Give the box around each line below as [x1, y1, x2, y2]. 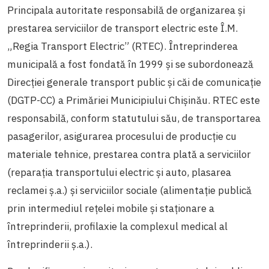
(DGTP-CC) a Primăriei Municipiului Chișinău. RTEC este [7, 93, 260, 107]
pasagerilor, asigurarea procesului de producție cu [7, 129, 237, 143]
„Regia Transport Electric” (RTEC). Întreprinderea [7, 39, 238, 53]
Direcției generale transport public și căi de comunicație [7, 75, 261, 89]
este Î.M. [196, 21, 238, 35]
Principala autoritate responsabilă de [7, 3, 180, 17]
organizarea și [180, 3, 245, 17]
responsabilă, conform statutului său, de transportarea [7, 111, 261, 125]
